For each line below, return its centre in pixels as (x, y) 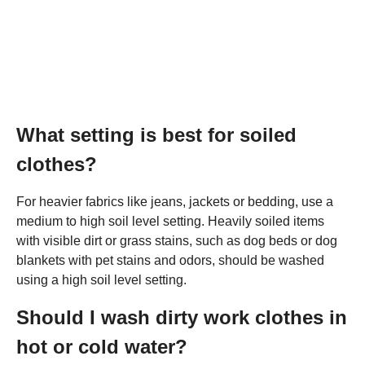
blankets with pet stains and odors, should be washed (170, 260)
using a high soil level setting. (101, 279)
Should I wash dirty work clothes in (182, 317)
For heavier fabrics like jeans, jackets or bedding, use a (175, 201)
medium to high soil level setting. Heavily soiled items (170, 221)
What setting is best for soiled (156, 134)
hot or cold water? (102, 346)
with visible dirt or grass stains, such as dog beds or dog (177, 240)
